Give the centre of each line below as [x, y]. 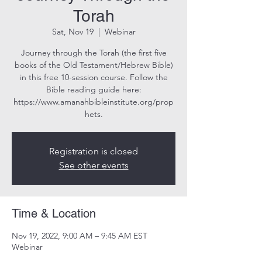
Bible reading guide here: [94, 89]
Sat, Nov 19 [73, 32]
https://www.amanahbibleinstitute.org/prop [94, 102]
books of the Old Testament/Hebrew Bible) [94, 65]
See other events [94, 165]
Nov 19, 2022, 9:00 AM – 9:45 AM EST [80, 236]
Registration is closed [94, 151]
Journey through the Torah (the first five [94, 53]
